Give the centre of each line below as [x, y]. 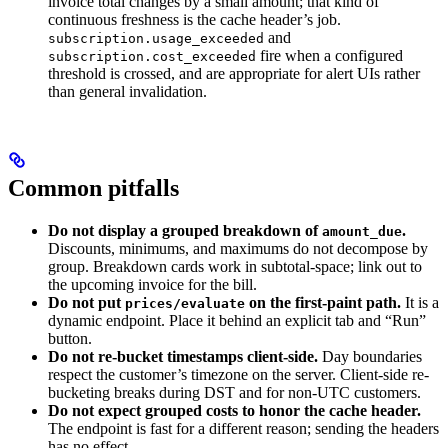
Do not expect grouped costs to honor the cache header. [234, 411]
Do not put [86, 303]
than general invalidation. [127, 92]
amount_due [362, 232]
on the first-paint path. [323, 303]
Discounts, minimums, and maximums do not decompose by [238, 249]
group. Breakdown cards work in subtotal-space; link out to [235, 267]
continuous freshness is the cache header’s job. [194, 20]
